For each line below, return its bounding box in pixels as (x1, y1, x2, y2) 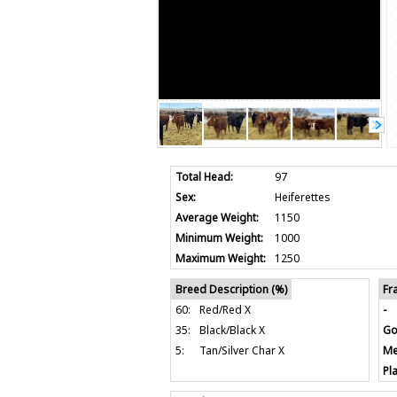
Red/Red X (198, 301, 251, 317)
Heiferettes (274, 189, 331, 205)
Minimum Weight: (175, 230, 263, 245)
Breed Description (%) (175, 281, 287, 297)
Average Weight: (175, 209, 259, 225)
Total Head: (175, 168, 233, 184)
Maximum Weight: (175, 250, 266, 266)
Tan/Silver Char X (198, 342, 284, 358)
